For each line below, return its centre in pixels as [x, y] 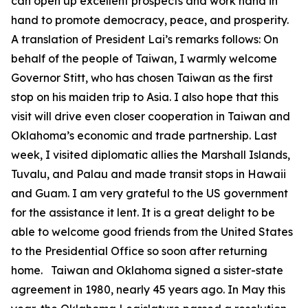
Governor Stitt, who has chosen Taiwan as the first [142, 78]
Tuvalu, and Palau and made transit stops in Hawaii [148, 174]
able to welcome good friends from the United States [152, 232]
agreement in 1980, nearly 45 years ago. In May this [148, 289]
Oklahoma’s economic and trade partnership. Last [144, 135]
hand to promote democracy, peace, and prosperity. [150, 20]
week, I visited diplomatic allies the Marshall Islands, [151, 155]
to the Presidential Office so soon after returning [139, 251]
